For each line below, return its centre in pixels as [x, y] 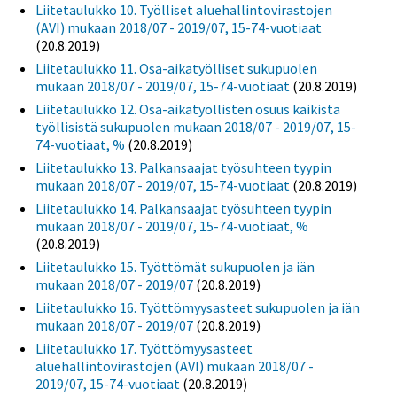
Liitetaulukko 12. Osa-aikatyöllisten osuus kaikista [188, 109]
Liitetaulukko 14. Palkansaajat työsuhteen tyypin [183, 209]
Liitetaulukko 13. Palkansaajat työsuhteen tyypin [183, 168]
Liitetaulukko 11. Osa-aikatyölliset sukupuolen [176, 69]
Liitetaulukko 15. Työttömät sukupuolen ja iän [175, 267]
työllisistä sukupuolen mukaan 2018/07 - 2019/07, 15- [196, 127]
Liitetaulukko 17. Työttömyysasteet [144, 349]
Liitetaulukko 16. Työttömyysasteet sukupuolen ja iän [198, 308]
